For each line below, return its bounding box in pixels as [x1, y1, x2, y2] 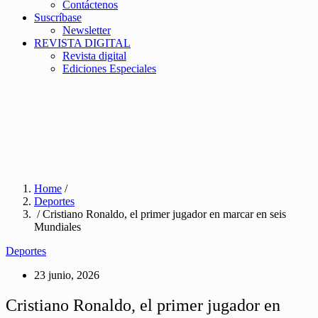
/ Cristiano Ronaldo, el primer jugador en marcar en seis [34, 208, 286, 220]
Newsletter [62, 24, 111, 36]
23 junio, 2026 [34, 269, 99, 281]
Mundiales [34, 221, 81, 233]
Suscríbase [34, 11, 82, 23]
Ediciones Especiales [62, 62, 156, 75]
